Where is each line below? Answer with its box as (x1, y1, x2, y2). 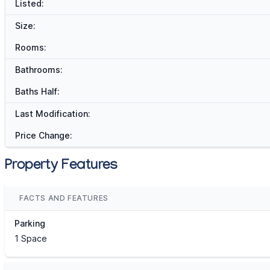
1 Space (14, 233, 47, 244)
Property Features (5, 158, 118, 176)
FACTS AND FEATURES (19, 193, 108, 203)
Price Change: (15, 130, 72, 141)
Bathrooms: (15, 64, 63, 75)
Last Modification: (15, 108, 90, 119)
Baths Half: (15, 86, 60, 97)
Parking (14, 218, 45, 229)
